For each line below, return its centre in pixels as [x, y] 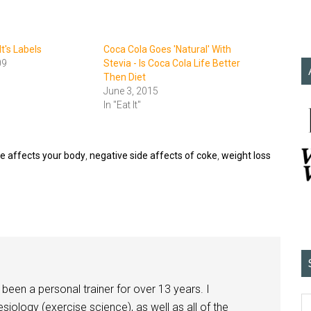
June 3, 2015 [131, 91]
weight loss [246, 156]
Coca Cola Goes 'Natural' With [167, 50]
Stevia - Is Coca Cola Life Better [172, 64]
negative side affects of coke [153, 156]
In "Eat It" [122, 105]
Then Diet [125, 77]
